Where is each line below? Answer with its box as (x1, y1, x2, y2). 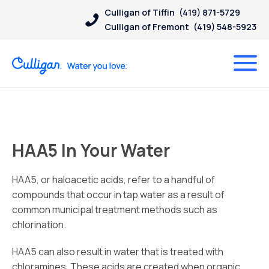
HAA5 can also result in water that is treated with (12, 245, 223, 258)
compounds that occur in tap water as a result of (12, 188, 225, 201)
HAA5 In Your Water (12, 139, 170, 162)
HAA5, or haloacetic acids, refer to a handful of (12, 173, 215, 186)
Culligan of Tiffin (104, 7, 175, 18)
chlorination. (12, 218, 66, 231)
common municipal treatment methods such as (12, 203, 217, 216)
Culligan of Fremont (104, 21, 189, 32)
